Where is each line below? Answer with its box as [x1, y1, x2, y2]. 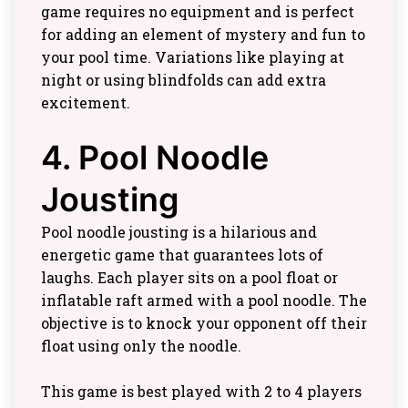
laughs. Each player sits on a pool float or [41, 268, 338, 288]
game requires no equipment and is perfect [41, 2, 354, 22]
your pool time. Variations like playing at [41, 47, 344, 67]
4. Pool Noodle [41, 138, 269, 178]
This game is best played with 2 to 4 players [41, 382, 362, 402]
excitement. [41, 93, 130, 113]
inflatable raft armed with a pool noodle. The [41, 291, 367, 311]
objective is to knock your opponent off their [41, 313, 367, 333]
